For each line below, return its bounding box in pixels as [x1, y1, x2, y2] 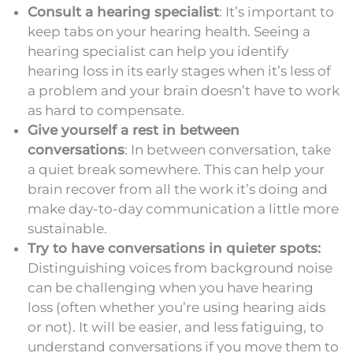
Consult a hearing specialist [28, 3, 219, 20]
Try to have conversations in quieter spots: [28, 240, 321, 256]
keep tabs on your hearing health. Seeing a [28, 23, 310, 39]
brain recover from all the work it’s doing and [28, 180, 328, 197]
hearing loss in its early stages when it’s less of [28, 62, 331, 79]
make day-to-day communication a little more [28, 200, 339, 217]
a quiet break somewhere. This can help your [28, 161, 325, 177]
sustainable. [28, 220, 107, 236]
